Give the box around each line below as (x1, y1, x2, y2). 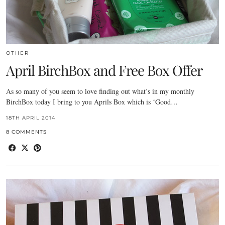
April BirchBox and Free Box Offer (6, 60, 202, 79)
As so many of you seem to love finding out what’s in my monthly (6, 86, 194, 96)
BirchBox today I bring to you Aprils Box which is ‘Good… (6, 96, 178, 106)
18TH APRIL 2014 (6, 114, 56, 121)
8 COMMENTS (6, 128, 47, 135)
